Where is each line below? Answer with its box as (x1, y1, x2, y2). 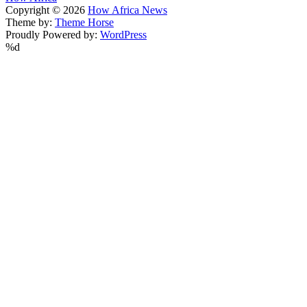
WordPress (100, 29, 147, 41)
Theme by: (5, 16, 55, 29)
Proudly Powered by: (5, 29, 100, 41)
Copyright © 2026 (5, 4, 88, 16)
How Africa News (88, 4, 167, 16)
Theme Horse (55, 16, 114, 29)
